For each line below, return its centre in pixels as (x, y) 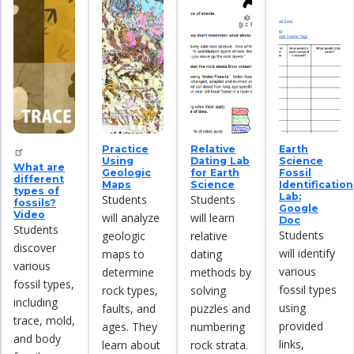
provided (301, 326)
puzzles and (220, 309)
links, (292, 344)
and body (37, 339)
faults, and (129, 309)
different (39, 179)
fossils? (35, 203)
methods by (221, 272)
